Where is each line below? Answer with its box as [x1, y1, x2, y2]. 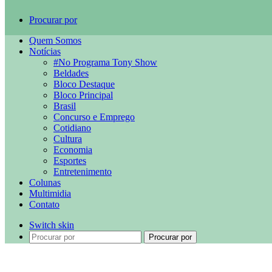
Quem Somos [29, 35, 81, 46]
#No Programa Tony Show [53, 57, 157, 67]
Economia [53, 144, 92, 155]
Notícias [29, 46, 61, 56]
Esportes [53, 155, 86, 166]
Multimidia [29, 188, 71, 199]
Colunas [29, 177, 61, 188]
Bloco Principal [53, 90, 113, 100]
